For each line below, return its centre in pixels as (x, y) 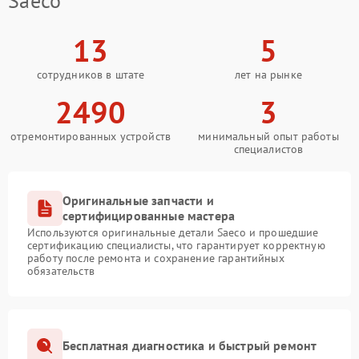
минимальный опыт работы (268, 136)
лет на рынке (268, 74)
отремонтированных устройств (91, 136)
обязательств (61, 270)
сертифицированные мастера (149, 215)
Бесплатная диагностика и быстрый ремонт (190, 346)
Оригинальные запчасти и (138, 200)
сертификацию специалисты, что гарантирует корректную (176, 245)
